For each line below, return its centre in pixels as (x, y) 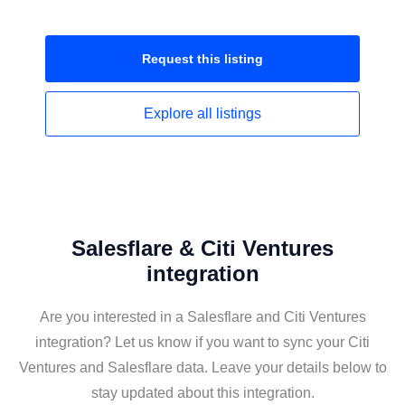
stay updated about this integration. (202, 393)
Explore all (180, 113)
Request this (183, 59)
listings (239, 113)
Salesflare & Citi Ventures (202, 248)
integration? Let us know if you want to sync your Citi (202, 342)
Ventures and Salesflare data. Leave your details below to (202, 367)
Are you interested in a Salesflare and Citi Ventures (202, 317)
